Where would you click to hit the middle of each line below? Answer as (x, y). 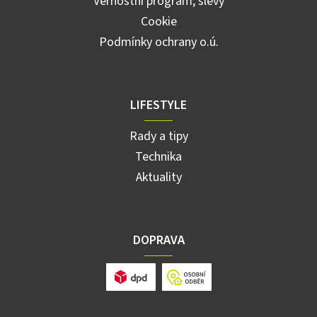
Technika (158, 156)
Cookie (158, 21)
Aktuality (158, 177)
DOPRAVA (158, 240)
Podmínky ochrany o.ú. (158, 42)
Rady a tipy (158, 136)
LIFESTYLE (158, 105)
